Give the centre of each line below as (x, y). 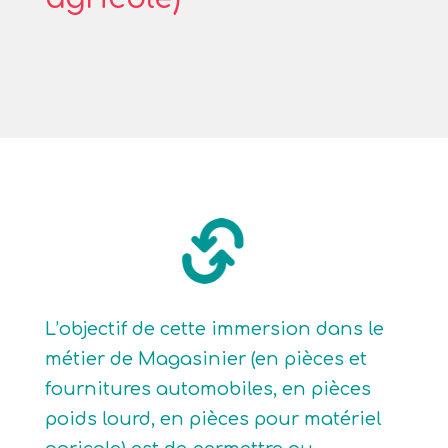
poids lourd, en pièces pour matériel (213, 419)
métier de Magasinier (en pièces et (205, 359)
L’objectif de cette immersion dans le (214, 329)
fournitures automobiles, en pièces (207, 389)
